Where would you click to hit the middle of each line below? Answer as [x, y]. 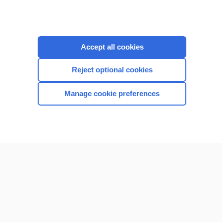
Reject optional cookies [112, 70]
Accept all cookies [112, 47]
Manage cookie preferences [112, 93]
